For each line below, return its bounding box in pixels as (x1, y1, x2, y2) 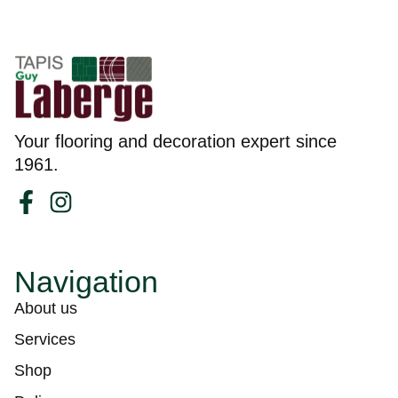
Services (14, 330, 76, 349)
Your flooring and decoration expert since (14, 131, 337, 152)
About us (14, 299, 77, 318)
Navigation (14, 265, 158, 299)
